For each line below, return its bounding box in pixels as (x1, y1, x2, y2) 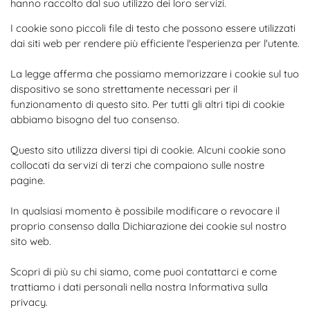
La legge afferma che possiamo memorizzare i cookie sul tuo (10, 67, 299, 80)
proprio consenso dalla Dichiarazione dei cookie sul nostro (10, 219, 286, 232)
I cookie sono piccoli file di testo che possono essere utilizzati (10, 21, 295, 35)
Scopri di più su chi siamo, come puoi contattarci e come (10, 265, 277, 278)
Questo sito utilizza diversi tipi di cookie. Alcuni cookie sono (10, 143, 286, 156)
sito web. (10, 235, 51, 248)
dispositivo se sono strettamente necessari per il (10, 82, 237, 95)
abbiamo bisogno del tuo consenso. (10, 113, 179, 126)
